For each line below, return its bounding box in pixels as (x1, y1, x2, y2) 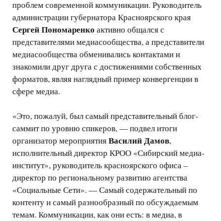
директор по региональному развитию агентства (12, 172, 187, 184)
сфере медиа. (12, 85, 60, 97)
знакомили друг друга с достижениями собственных (12, 61, 202, 73)
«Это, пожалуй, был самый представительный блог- (12, 110, 198, 122)
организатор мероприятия (12, 135, 109, 147)
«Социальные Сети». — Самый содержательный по (12, 184, 197, 196)
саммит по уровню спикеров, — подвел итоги (12, 122, 177, 134)
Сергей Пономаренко (12, 23, 95, 36)
